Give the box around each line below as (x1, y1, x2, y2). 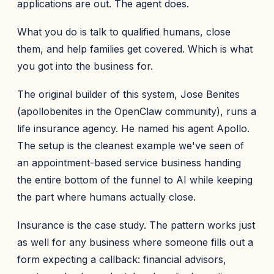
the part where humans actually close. (17, 191, 196, 203)
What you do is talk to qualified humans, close (17, 26, 231, 38)
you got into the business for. (17, 60, 153, 72)
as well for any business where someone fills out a (17, 236, 253, 248)
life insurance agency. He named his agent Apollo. (17, 122, 250, 135)
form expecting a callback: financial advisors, (17, 253, 226, 265)
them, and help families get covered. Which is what (17, 43, 253, 55)
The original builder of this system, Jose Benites (17, 88, 240, 100)
